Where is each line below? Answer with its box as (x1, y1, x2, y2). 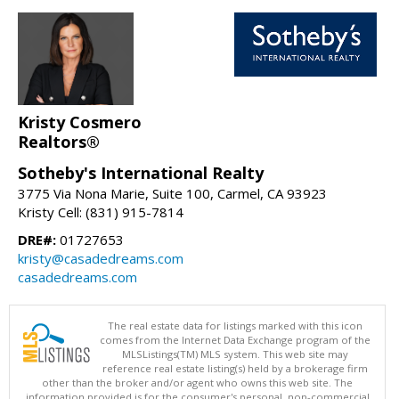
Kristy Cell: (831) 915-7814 (18, 202, 183, 221)
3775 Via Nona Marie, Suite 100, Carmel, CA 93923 (18, 183, 327, 202)
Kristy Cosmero (18, 110, 142, 133)
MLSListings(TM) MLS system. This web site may (122, 346, 348, 361)
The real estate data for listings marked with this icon (108, 318, 362, 332)
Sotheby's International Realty (18, 161, 264, 183)
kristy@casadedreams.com (18, 248, 183, 267)
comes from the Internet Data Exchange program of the (100, 332, 370, 346)
